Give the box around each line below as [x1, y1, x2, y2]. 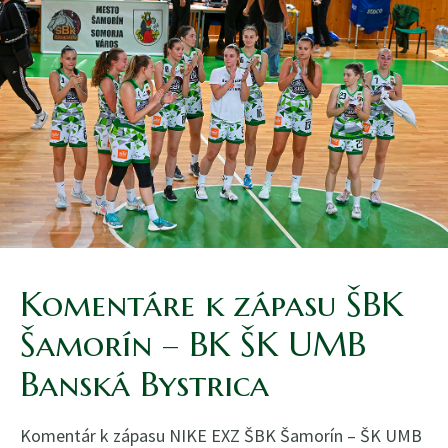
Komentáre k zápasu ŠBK [20, 282, 403, 326]
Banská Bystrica [20, 362, 269, 406]
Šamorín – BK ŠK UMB [20, 322, 366, 366]
